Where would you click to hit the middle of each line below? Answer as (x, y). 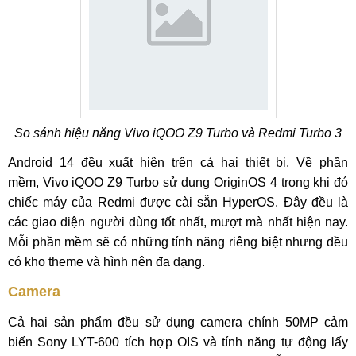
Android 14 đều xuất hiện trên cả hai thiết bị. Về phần (178, 163)
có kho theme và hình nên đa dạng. (106, 262)
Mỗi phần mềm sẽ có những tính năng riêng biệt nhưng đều (178, 242)
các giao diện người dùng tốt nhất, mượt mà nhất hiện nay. (178, 222)
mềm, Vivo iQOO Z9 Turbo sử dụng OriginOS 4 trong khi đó (178, 182)
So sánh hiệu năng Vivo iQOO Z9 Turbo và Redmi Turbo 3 (178, 133)
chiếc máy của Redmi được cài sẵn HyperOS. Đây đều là (178, 202)
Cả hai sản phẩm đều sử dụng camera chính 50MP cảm (178, 322)
